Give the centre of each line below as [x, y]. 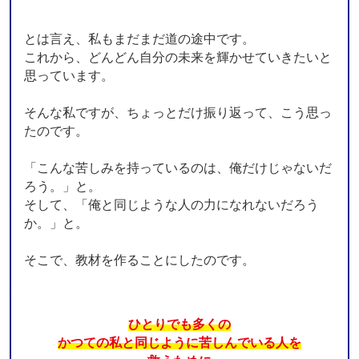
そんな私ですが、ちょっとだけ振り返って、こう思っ [178, 112]
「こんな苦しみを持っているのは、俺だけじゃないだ [178, 167]
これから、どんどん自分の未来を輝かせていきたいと [178, 57]
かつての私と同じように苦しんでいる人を [179, 342]
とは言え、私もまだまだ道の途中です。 [139, 38]
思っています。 [69, 75]
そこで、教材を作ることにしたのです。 [139, 260]
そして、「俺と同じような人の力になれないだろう [171, 204]
